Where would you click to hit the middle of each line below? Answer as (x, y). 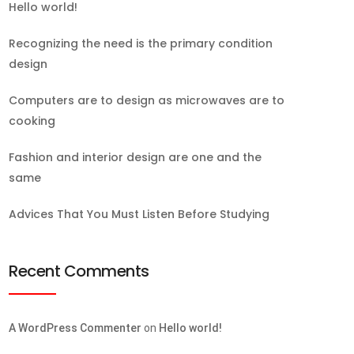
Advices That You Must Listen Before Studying (139, 214)
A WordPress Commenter (75, 328)
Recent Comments (79, 271)
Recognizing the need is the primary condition (141, 43)
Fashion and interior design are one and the (135, 157)
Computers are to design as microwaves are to (147, 100)
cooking (32, 121)
